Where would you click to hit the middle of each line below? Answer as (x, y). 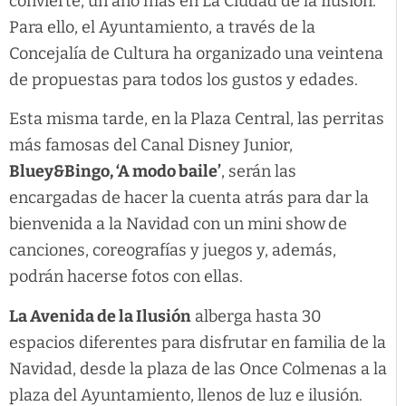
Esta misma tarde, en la (98, 119)
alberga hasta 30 (256, 316)
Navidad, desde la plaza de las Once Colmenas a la (198, 368)
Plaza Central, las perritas (287, 119)
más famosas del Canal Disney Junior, (151, 145)
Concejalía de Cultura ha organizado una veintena (196, 53)
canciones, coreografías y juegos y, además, (173, 251)
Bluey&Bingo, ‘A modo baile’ (115, 172)
